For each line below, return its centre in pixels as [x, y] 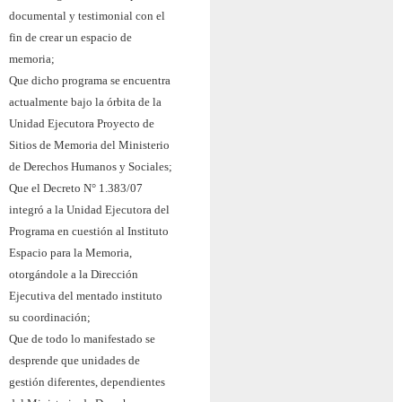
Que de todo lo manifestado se [82, 338]
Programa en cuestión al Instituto [89, 231]
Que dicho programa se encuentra [90, 80]
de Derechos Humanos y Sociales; [91, 166]
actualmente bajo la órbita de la [85, 101]
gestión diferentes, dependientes [87, 381]
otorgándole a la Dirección [74, 274]
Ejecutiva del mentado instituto [86, 295]
